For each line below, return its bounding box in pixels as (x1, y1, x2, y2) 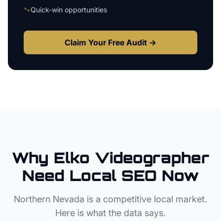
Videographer (95, 148, 209, 167)
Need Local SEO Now (22, 166, 199, 184)
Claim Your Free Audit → (65, 37, 156, 47)
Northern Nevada (14, 194, 84, 204)
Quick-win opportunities (31, 5, 107, 14)
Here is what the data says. (55, 208, 166, 218)
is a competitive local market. (84, 194, 207, 204)
